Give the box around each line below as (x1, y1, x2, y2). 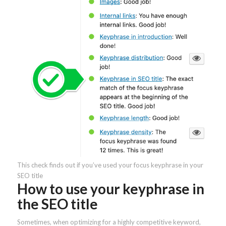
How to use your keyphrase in (17, 180, 204, 198)
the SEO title (17, 195, 98, 213)
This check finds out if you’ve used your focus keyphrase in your (17, 161, 203, 169)
